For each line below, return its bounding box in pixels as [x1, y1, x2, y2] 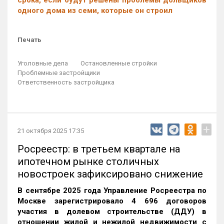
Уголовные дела [17, 59, 68, 67]
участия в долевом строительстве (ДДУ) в [17, 207, 206, 216]
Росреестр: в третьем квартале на [17, 143, 180, 155]
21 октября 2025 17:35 [17, 127, 84, 134]
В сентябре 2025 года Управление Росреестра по [17, 186, 206, 195]
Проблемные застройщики [17, 69, 100, 76]
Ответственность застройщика [17, 78, 114, 86]
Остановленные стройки [80, 59, 157, 67]
